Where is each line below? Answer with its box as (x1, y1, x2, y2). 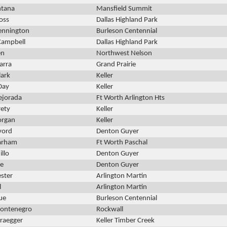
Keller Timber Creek (96, 217, 155, 225)
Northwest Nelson (96, 50, 152, 58)
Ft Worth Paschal (96, 139, 147, 147)
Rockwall (96, 206, 123, 214)
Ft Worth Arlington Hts (96, 94, 165, 102)
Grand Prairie (96, 61, 136, 69)
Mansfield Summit (96, 5, 152, 13)
